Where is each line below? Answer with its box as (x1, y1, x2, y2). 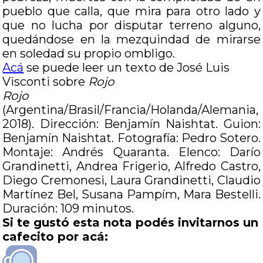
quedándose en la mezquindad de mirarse (2, 32, 261, 46)
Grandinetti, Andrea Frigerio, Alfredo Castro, (2, 159, 261, 173)
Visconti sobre (2, 75, 89, 89)
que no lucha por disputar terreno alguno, (2, 18, 261, 32)
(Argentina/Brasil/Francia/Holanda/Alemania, (2, 103, 259, 117)
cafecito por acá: (2, 230, 109, 244)
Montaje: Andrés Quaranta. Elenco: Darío (2, 145, 261, 159)
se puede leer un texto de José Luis (23, 60, 230, 75)
